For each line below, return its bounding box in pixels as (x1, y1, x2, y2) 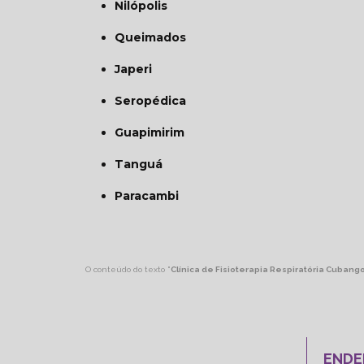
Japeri (119, 61, 152, 76)
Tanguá (123, 156, 162, 171)
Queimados (124, 29, 186, 45)
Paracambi (122, 188, 179, 203)
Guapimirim (123, 124, 184, 140)
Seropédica (122, 93, 186, 108)
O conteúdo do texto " (84, 264, 171, 274)
